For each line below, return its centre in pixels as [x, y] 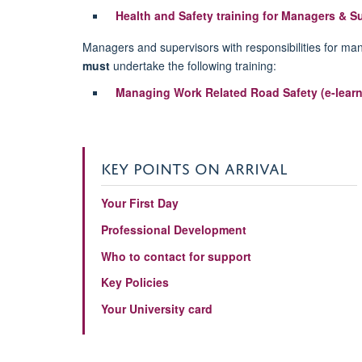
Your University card [156, 309]
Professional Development [173, 229]
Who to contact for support [176, 256]
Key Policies [135, 282]
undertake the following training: [193, 65]
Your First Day [139, 202]
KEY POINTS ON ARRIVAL [194, 166]
